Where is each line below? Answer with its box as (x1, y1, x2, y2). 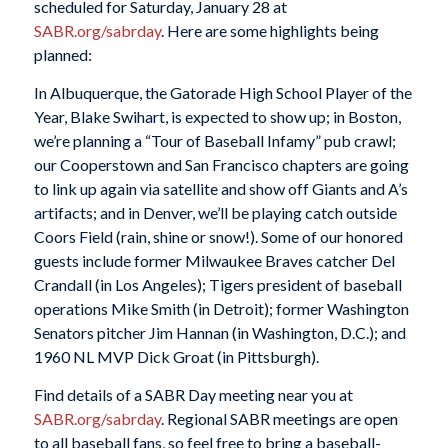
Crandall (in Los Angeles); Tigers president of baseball (33, 275, 402, 295)
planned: (33, 45, 92, 65)
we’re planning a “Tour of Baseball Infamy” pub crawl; (33, 131, 396, 151)
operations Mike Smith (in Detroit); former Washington (33, 299, 409, 319)
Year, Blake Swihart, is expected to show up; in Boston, (33, 107, 401, 127)
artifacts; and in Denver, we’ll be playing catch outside (33, 203, 397, 223)
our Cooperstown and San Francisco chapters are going (33, 155, 409, 175)
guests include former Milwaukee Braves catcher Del (33, 251, 395, 271)
